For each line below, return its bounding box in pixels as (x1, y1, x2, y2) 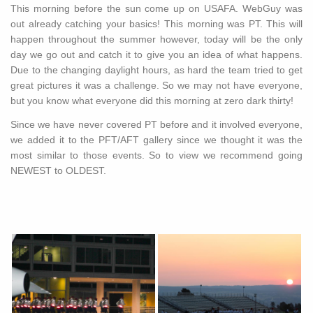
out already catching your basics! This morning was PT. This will (10, 18, 303, 30)
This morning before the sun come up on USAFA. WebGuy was (10, 3, 303, 15)
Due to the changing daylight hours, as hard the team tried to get (10, 64, 303, 76)
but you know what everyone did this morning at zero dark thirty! (10, 95, 293, 107)
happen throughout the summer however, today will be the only (10, 34, 303, 45)
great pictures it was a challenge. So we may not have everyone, (10, 80, 303, 92)
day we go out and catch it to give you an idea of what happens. (10, 49, 303, 61)
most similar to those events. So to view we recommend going (10, 150, 303, 161)
